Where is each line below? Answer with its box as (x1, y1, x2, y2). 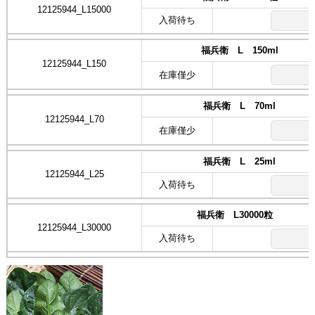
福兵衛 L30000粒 (197, 209, 283, 220)
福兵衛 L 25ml (203, 155, 276, 167)
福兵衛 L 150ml (200, 44, 278, 56)
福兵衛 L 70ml (203, 100, 276, 111)
